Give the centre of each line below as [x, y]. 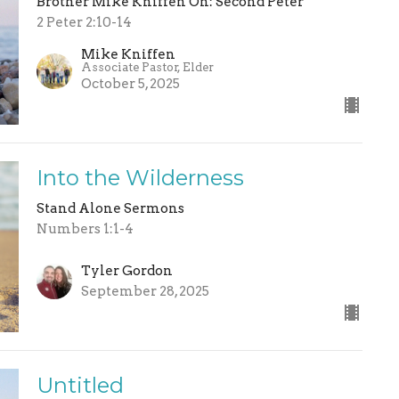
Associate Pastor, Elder [147, 68]
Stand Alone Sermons [110, 209]
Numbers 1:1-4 [85, 229]
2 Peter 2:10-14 [84, 22]
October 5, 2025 [130, 84]
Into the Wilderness [140, 178]
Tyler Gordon [126, 270]
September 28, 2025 [145, 291]
